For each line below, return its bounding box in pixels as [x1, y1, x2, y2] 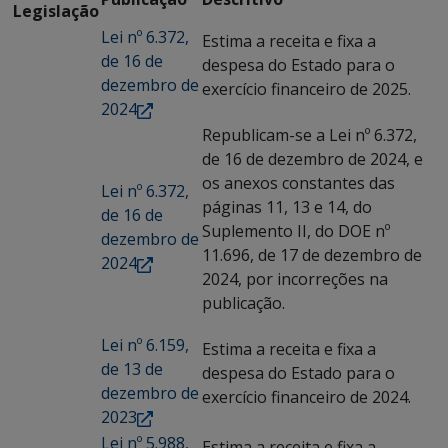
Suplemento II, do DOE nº [202, 220, 390, 242]
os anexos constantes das [202, 172, 395, 194]
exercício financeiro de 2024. [202, 386, 411, 408]
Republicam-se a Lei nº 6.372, [202, 124, 417, 146]
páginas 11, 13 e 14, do [202, 196, 372, 218]
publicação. [202, 292, 285, 314]
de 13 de [101, 358, 163, 380]
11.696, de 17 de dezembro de [202, 244, 422, 266]
